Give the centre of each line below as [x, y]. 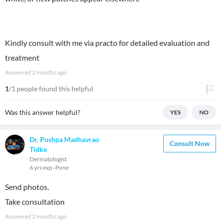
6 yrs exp [41, 167]
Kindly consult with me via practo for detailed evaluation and [107, 43]
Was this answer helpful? [43, 112]
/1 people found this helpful [51, 89]
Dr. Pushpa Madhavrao [64, 139]
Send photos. [27, 187]
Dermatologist [48, 159]
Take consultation [35, 202]
